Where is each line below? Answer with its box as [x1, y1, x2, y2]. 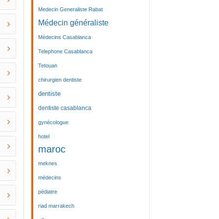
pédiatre [38, 189, 57, 195]
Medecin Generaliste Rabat [38, 6, 103, 12]
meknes [38, 160, 57, 166]
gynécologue [38, 119, 68, 125]
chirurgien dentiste [38, 77, 82, 83]
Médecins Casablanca [38, 34, 91, 40]
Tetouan [38, 63, 57, 68]
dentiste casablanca [38, 105, 91, 111]
